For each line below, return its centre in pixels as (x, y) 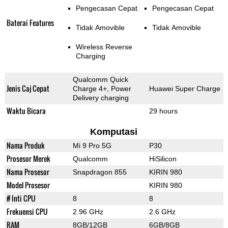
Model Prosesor (28, 185)
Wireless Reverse (104, 47)
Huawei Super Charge (184, 89)
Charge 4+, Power (102, 89)
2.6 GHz (162, 212)
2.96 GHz (88, 212)
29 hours (163, 111)
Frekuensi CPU (27, 212)
